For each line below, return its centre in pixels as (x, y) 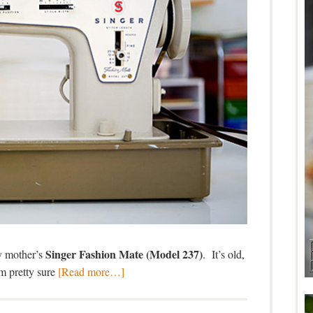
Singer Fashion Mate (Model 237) (124, 254)
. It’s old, (224, 254)
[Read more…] (91, 272)
